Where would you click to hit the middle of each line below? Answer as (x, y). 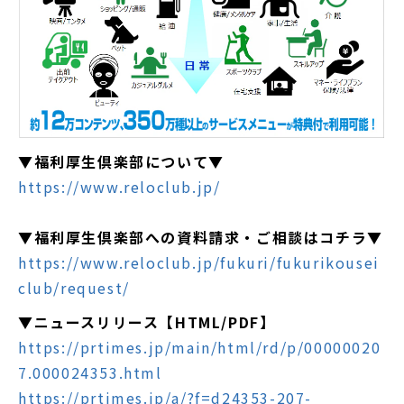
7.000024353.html (90, 373)
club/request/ (74, 288)
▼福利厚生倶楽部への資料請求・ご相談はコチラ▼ (201, 238)
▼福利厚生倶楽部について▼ (121, 162)
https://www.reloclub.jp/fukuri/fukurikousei (199, 263)
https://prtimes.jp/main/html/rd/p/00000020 (200, 348)
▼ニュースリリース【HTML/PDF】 (147, 322)
